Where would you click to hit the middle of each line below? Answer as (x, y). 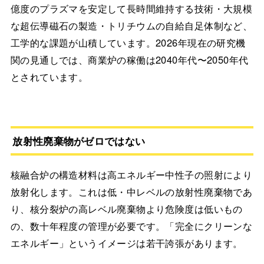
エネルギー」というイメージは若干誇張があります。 (126, 242)
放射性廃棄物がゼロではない (79, 141)
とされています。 (49, 76)
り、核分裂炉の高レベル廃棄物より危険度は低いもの (126, 208)
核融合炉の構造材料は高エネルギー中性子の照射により (131, 174)
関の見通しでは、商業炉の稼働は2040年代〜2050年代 (129, 59)
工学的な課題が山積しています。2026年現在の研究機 (128, 42)
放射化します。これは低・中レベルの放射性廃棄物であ (131, 191)
